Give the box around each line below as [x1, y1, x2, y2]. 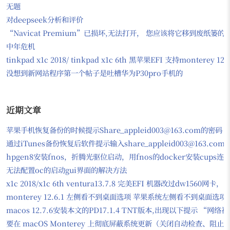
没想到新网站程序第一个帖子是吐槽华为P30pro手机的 [6, 67, 183, 78]
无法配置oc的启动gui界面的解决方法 [6, 164, 127, 176]
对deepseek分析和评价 [6, 13, 83, 25]
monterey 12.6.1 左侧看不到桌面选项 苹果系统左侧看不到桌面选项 [6, 191, 226, 202]
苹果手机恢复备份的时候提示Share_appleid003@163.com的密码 [6, 124, 222, 136]
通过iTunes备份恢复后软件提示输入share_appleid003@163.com [6, 138, 225, 149]
